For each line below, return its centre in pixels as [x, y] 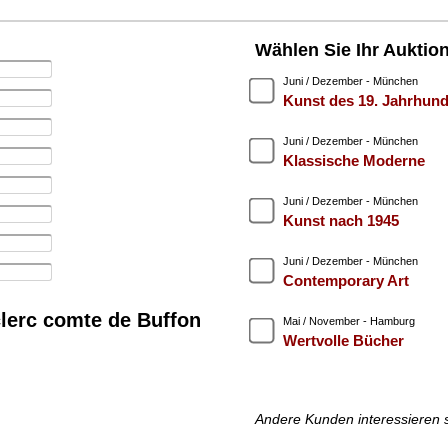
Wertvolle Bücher [343, 341]
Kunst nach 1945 [340, 221]
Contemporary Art [345, 281]
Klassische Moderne [353, 161]
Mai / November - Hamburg [348, 321]
